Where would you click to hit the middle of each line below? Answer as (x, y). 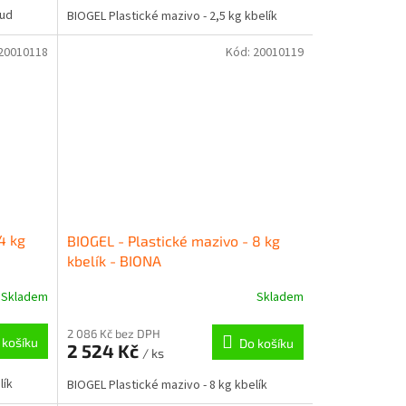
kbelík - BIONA (114, 260)
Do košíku (266, 343)
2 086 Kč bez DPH (113, 333)
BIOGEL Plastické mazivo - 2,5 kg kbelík (172, 16)
